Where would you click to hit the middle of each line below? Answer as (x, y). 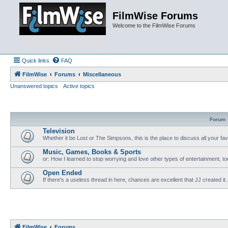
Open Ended (62, 173)
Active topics (79, 86)
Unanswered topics (34, 86)
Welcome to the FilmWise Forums (154, 25)
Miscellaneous (102, 74)
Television (59, 131)
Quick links (36, 61)
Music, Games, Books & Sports (92, 152)
